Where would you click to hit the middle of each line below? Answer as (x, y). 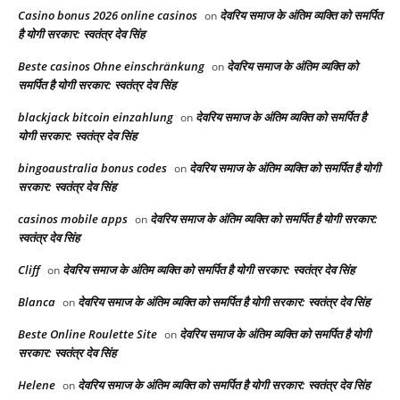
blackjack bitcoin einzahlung (96, 117)
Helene (37, 385)
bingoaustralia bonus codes (92, 168)
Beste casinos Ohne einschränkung (111, 67)
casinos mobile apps (73, 219)
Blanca (37, 302)
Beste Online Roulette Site (87, 334)
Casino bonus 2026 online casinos (108, 16)
